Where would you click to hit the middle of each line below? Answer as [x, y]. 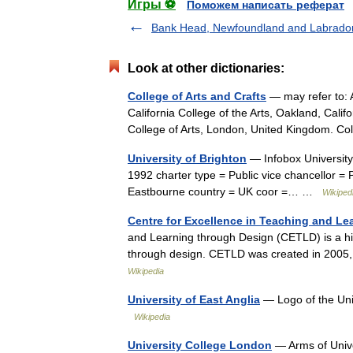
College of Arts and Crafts [197, 96]
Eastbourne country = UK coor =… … [225, 191]
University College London [200, 345]
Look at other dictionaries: [206, 68]
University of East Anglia [194, 299]
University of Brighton [187, 158]
